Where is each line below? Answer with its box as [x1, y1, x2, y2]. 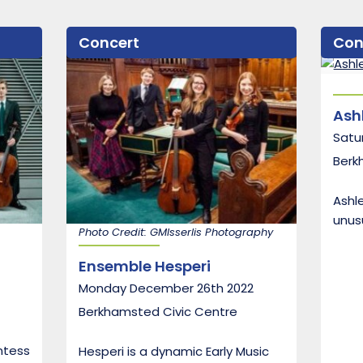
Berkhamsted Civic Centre [79, 302, 238, 320]
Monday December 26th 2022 [79, 279, 254, 297]
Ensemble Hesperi [79, 255, 211, 276]
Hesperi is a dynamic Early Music [79, 342, 270, 360]
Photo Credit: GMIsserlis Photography [79, 224, 274, 240]
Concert [79, 32, 140, 53]
